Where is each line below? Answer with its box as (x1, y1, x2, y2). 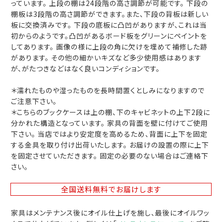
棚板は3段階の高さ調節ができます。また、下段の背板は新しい (11, 8, 209, 19)
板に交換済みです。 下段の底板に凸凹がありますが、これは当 (11, 19, 208, 30)
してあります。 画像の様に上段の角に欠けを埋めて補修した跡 (11, 41, 208, 52)
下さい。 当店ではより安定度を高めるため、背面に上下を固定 (11, 129, 208, 139)
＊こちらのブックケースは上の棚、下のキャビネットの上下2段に (11, 107, 211, 117)
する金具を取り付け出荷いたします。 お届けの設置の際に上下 (11, 140, 210, 150)
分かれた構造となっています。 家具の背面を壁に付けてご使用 (11, 118, 209, 128)
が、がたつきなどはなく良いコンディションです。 (11, 63, 161, 73)
